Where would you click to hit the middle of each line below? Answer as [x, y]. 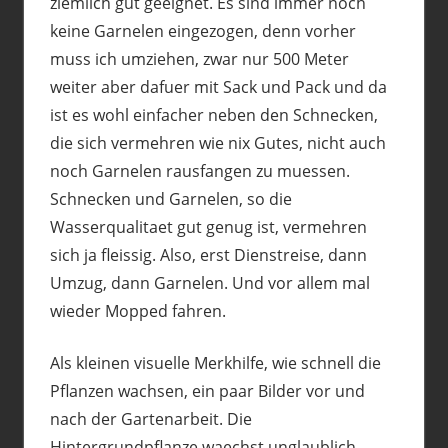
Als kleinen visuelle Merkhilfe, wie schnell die [215, 362]
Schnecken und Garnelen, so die [170, 198]
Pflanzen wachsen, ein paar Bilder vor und [207, 390]
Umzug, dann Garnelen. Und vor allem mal [209, 282]
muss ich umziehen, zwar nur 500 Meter [199, 58]
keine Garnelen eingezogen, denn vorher [202, 30]
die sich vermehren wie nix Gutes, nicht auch [217, 142]
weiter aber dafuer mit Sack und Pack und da [218, 86]
